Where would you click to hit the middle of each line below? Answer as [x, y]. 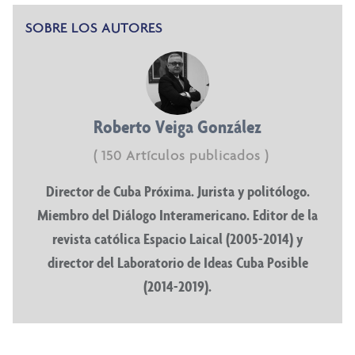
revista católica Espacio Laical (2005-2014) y [177, 239]
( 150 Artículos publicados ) [181, 156]
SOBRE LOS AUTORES [94, 28]
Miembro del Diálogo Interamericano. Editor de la [177, 215]
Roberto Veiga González [177, 127]
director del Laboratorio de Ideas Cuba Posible [177, 263]
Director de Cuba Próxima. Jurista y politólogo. [177, 191]
